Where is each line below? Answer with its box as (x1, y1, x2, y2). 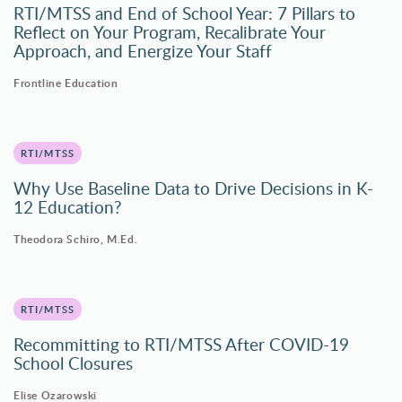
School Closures (13, 351, 133, 376)
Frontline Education (13, 75, 118, 92)
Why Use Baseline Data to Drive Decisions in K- (13, 176, 373, 201)
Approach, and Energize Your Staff (13, 39, 272, 64)
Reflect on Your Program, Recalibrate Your (13, 20, 326, 45)
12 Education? (13, 195, 122, 220)
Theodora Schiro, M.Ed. (13, 232, 138, 248)
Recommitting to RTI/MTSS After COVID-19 (13, 332, 349, 357)
